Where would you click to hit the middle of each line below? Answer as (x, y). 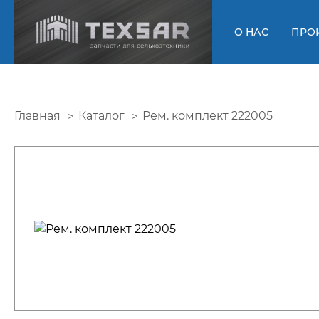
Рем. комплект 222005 (208, 116)
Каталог (101, 115)
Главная (37, 115)
